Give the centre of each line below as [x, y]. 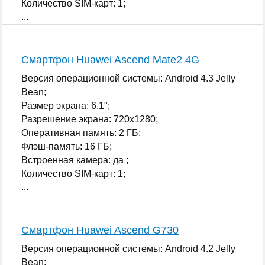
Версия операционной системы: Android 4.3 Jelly [129, 78]
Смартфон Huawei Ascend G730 [100, 230]
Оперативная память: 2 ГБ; [81, 132]
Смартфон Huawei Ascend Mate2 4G [111, 59]
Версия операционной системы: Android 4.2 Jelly [129, 248]
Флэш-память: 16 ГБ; [67, 146]
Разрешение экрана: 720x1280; [90, 119]
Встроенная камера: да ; [75, 160]
